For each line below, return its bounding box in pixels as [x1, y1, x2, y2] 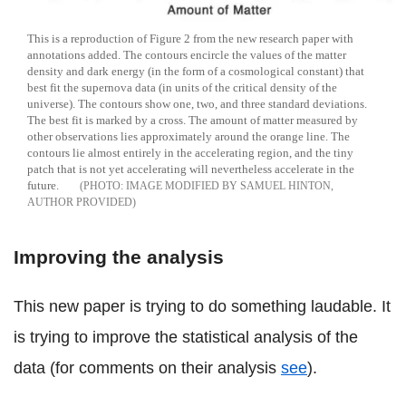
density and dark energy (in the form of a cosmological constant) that [27, 63, 364, 78]
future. [27, 178, 59, 192]
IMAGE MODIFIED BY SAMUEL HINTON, [126, 179, 333, 192]
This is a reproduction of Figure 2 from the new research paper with [27, 31, 353, 45]
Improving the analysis [14, 246, 224, 267]
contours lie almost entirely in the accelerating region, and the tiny [27, 145, 353, 159]
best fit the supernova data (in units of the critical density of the [27, 80, 337, 94]
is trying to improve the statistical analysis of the [14, 327, 358, 346]
